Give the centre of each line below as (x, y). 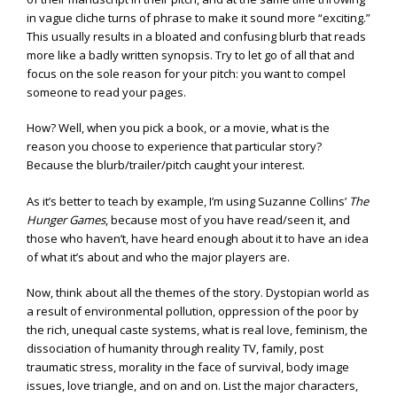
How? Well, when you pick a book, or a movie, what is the (178, 128)
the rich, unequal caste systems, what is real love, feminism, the (197, 330)
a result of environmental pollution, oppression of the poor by (193, 311)
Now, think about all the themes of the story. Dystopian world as (198, 293)
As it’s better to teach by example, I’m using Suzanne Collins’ (188, 201)
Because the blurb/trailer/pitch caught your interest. (166, 165)
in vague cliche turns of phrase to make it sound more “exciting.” (198, 17)
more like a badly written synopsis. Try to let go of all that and (191, 54)
